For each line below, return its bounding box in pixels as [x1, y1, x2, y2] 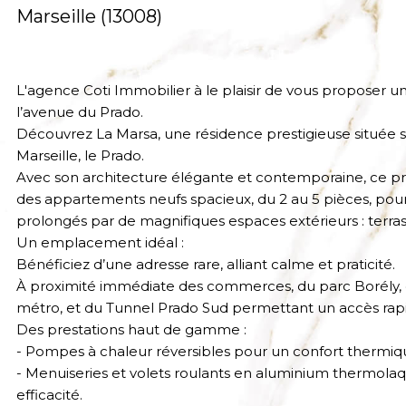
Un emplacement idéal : [16, 234, 184, 252]
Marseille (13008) [16, 5, 162, 28]
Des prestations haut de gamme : [16, 321, 246, 339]
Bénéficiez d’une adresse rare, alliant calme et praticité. [16, 256, 399, 274]
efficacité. [16, 386, 82, 404]
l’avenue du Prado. [16, 103, 143, 121]
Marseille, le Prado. [16, 147, 148, 165]
